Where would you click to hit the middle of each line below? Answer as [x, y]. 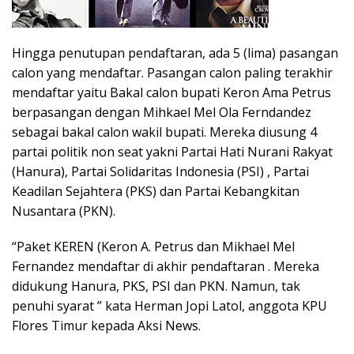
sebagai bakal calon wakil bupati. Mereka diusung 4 [164, 132]
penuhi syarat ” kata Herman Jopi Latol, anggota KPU [169, 306]
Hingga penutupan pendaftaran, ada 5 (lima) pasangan [175, 53]
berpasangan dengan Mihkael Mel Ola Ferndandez [162, 113]
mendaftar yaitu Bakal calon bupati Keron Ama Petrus [171, 93]
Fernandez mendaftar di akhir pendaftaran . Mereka [166, 267]
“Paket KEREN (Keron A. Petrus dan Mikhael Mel [153, 247]
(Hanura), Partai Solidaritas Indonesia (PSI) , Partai [160, 172]
